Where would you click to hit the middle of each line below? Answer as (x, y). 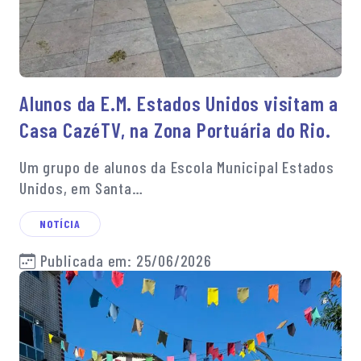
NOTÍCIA (60, 224)
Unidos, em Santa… (81, 188)
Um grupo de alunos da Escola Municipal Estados (177, 167)
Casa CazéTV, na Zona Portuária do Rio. (175, 130)
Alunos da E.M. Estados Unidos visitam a (179, 104)
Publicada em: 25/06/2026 (124, 261)
